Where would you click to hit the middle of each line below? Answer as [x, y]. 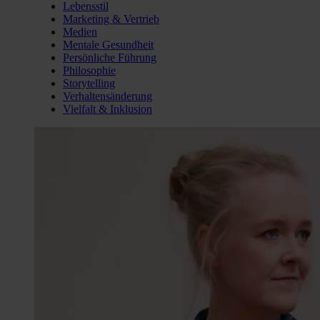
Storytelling [89, 83]
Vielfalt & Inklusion [107, 109]
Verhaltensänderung [107, 96]
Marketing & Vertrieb [111, 19]
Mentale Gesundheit [108, 44]
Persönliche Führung [110, 57]
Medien [80, 31]
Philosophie [89, 70]
